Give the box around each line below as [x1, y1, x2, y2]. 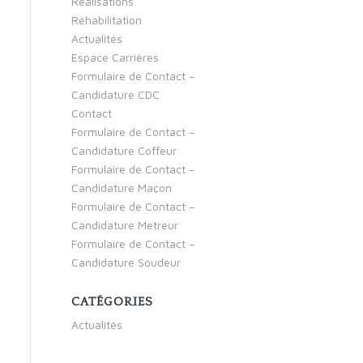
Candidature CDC [70, 88, 160, 101]
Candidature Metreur [70, 218, 178, 232]
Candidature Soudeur [70, 255, 181, 269]
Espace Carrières [70, 50, 159, 64]
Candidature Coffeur [70, 143, 177, 157]
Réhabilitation [70, 13, 142, 27]
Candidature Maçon [70, 181, 172, 194]
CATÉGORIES [70, 295, 153, 309]
